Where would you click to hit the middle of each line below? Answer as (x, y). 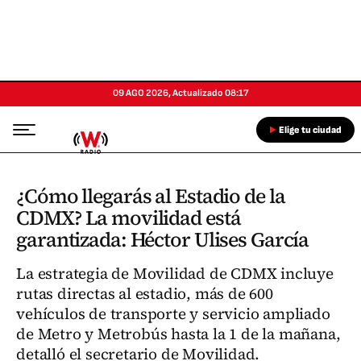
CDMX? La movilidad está (129, 218)
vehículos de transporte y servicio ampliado (173, 313)
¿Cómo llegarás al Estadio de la (151, 196)
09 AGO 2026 (140, 93)
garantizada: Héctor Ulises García (163, 239)
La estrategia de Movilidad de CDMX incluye (175, 273)
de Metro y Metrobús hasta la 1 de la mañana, (178, 334)
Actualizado (197, 93)
